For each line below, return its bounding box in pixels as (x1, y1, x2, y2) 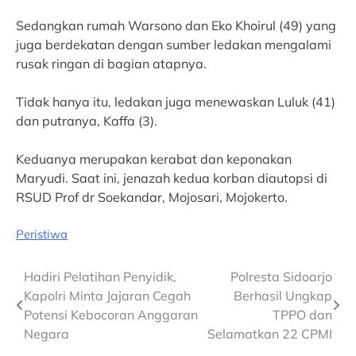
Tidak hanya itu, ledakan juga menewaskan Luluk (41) (16, 93, 335, 110)
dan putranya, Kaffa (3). (16, 112, 157, 129)
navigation (15, 297, 111, 322)
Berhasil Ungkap (234, 288, 332, 304)
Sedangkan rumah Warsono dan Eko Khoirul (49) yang (16, 17, 336, 33)
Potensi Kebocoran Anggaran (24, 307, 198, 323)
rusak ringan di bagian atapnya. (16, 55, 207, 72)
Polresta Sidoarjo (230, 269, 332, 285)
